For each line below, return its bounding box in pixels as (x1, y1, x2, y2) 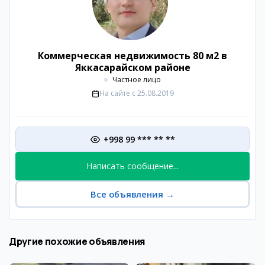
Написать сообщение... (86, 160, 179, 172)
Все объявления (91, 188, 163, 200)
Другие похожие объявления (9, 235, 145, 248)
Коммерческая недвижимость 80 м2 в (38, 49, 227, 62)
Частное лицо (112, 75, 161, 85)
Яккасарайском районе (75, 61, 190, 74)
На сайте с (99, 88, 135, 98)
